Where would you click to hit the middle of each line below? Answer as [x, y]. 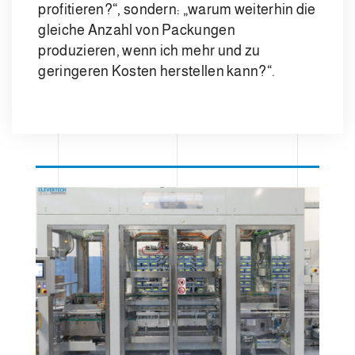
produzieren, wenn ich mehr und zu [149, 51]
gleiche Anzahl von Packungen [137, 31]
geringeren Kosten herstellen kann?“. [157, 72]
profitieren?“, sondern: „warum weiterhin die [177, 10]
